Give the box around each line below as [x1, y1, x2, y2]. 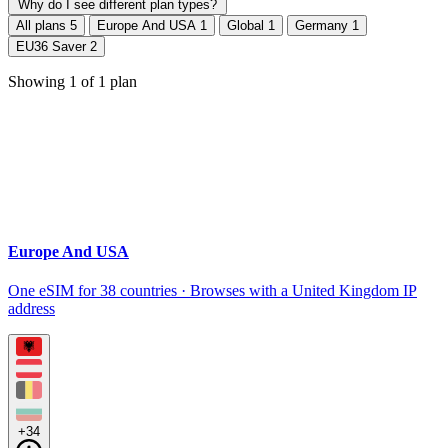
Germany [295, 18, 352, 34]
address [8, 299, 55, 317]
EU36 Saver [16, 39, 90, 55]
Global [227, 18, 268, 34]
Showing [8, 73, 69, 91]
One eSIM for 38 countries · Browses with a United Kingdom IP [8, 281, 417, 299]
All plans [16, 18, 70, 34]
